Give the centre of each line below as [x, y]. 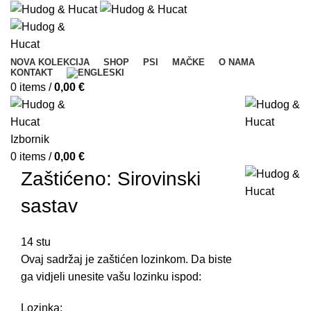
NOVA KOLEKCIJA [50, 62]
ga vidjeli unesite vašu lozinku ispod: [111, 277]
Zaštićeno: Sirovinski [111, 179]
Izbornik [30, 140]
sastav [49, 206]
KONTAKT [32, 73]
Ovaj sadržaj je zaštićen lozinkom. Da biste [126, 260]
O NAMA [237, 62]
